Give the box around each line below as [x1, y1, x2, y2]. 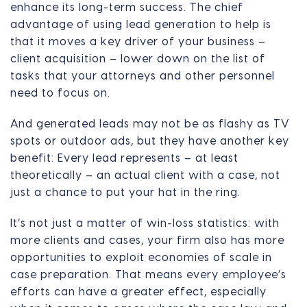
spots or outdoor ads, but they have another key [10, 135, 289, 147]
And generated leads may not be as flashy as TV [10, 118, 289, 130]
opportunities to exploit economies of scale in [10, 251, 272, 263]
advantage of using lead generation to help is [10, 19, 271, 30]
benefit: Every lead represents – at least [10, 152, 238, 164]
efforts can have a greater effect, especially [10, 286, 267, 297]
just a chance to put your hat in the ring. [10, 186, 241, 198]
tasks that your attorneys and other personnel [10, 70, 275, 82]
